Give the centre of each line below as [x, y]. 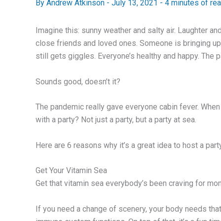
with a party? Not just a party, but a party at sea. [116, 120]
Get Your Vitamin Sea [71, 171]
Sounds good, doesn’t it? [78, 81]
